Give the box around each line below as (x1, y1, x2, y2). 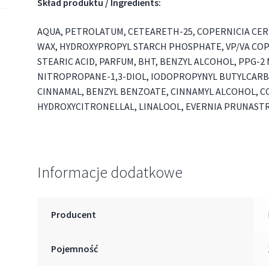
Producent (50, 208, 96, 220)
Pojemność (50, 242, 98, 255)
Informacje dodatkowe (37, 163, 183, 182)
